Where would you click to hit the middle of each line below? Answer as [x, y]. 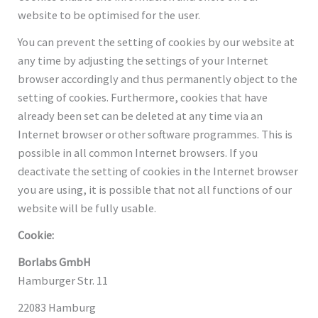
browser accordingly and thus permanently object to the [158, 78]
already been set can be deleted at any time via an [141, 115]
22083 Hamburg [57, 307]
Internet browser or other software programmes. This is [155, 134]
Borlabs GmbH [55, 262]
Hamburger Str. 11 [63, 280]
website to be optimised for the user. [109, 15]
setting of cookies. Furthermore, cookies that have [143, 97]
